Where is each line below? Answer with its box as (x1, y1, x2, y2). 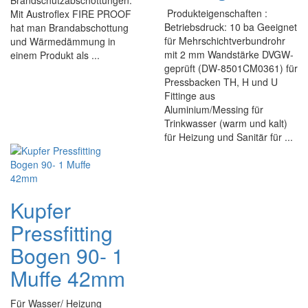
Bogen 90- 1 (10, 241, 124, 270)
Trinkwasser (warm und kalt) (164, 116, 287, 130)
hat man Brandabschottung (10, 21, 129, 34)
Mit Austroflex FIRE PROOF (10, 7, 131, 21)
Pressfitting (10, 218, 113, 247)
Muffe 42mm (10, 263, 125, 293)
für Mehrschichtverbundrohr (164, 34, 285, 47)
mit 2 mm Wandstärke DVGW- (164, 47, 294, 61)
